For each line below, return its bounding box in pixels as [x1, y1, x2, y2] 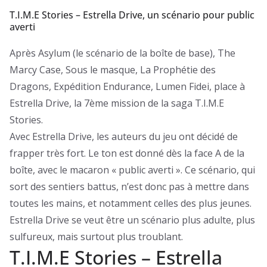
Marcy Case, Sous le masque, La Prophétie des [10, 63, 216, 76]
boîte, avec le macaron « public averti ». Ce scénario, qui [10, 163, 255, 176]
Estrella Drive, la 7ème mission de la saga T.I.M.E [10, 96, 224, 110]
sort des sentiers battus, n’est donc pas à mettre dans [10, 179, 249, 193]
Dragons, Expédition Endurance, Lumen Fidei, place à [10, 79, 245, 93]
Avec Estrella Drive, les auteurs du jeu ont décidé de [10, 129, 238, 143]
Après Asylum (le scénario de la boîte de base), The [10, 46, 235, 60]
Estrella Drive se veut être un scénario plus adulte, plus [10, 213, 255, 226]
